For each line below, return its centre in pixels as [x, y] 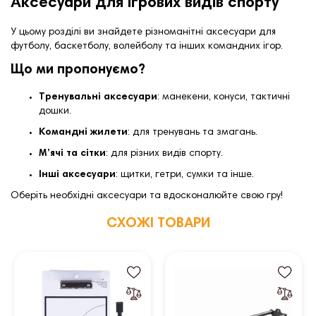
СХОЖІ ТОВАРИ [158, 224]
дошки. [55, 112]
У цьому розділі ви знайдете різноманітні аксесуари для [143, 33]
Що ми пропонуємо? [78, 71]
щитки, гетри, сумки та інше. [187, 175]
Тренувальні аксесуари [98, 98]
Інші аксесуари [77, 175]
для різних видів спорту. [167, 154]
